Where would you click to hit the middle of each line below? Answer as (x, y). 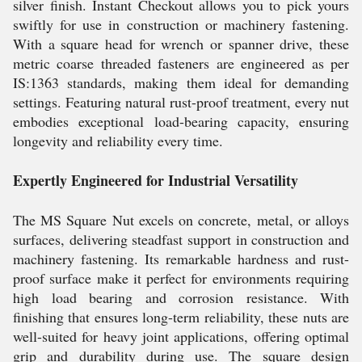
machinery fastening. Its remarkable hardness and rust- (181, 259)
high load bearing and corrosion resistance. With (181, 297)
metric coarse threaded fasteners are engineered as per (181, 63)
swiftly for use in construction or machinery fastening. (181, 24)
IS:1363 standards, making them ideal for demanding (181, 82)
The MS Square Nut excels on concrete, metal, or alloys (181, 220)
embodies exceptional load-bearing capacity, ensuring (181, 121)
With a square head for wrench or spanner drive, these (181, 44)
